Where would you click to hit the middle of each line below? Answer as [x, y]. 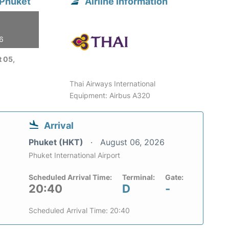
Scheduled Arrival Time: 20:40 [79, 211]
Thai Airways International [113, 84]
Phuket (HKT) [57, 142]
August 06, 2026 [132, 142]
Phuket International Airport [74, 155]
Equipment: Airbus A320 [110, 96]
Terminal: [139, 177]
